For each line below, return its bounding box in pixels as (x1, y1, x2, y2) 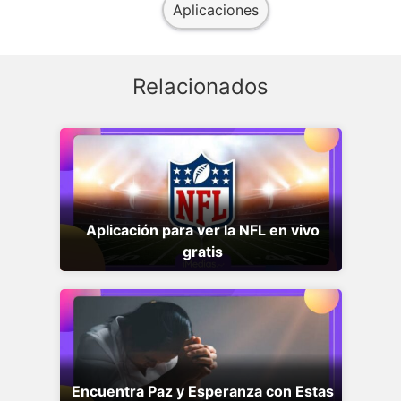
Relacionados (132, 73, 269, 99)
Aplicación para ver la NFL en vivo (86, 220, 320, 239)
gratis (183, 242, 223, 260)
